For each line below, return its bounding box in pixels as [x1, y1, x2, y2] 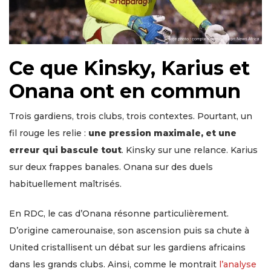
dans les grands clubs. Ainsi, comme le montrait [9, 258, 219, 270]
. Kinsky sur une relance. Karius [122, 144, 258, 155]
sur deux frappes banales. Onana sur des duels [9, 161, 213, 172]
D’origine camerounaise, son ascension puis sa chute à [9, 224, 249, 236]
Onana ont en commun [9, 79, 241, 103]
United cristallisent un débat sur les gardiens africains [9, 241, 246, 253]
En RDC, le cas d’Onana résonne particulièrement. [9, 207, 229, 219]
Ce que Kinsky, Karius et [9, 56, 250, 80]
